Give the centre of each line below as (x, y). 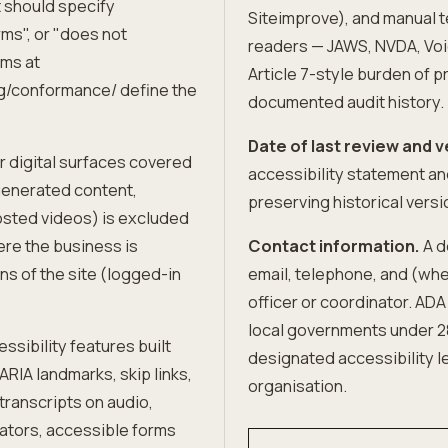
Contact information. (334, 246)
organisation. (297, 386)
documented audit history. (346, 102)
